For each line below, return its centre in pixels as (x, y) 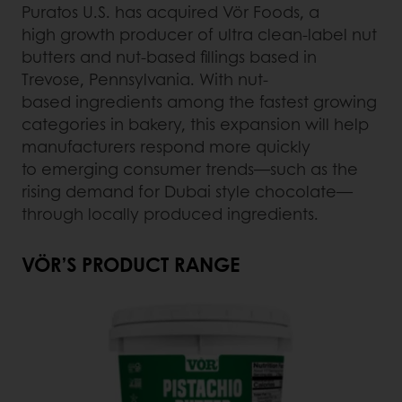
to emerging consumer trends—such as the (190, 169)
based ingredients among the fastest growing (199, 102)
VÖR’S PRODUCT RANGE (131, 264)
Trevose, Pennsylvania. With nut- (145, 79)
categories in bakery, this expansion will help (195, 124)
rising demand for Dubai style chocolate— (187, 192)
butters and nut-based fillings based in (169, 57)
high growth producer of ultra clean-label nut (199, 35)
